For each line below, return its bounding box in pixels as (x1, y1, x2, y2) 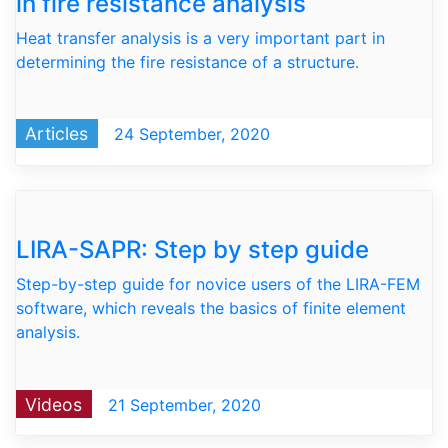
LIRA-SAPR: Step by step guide (16, 235, 369, 265)
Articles (25, 122, 89, 144)
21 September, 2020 (102, 394, 261, 415)
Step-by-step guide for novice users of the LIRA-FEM (16, 274, 420, 295)
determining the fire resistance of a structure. (16, 51, 359, 72)
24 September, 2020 (108, 123, 270, 144)
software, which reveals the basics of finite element (16, 298, 406, 319)
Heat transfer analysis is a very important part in (16, 27, 385, 48)
